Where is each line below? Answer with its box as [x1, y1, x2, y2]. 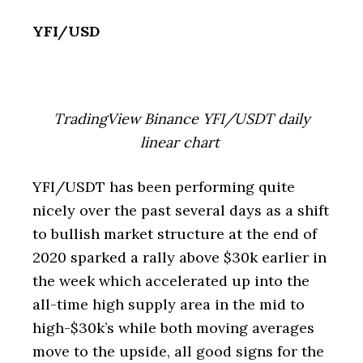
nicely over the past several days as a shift [32, 201, 329, 220]
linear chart [139, 133, 224, 152]
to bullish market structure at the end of [32, 224, 317, 243]
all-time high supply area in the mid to [32, 295, 305, 314]
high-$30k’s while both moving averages [32, 318, 314, 337]
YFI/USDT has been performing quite [32, 177, 295, 196]
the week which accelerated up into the [32, 271, 310, 290]
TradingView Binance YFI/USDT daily [53, 109, 310, 128]
